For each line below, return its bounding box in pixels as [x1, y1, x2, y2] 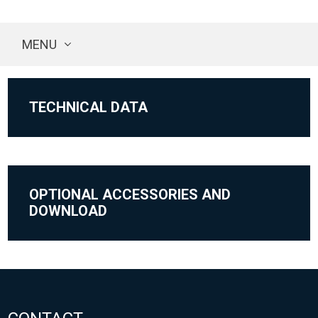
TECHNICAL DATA [29, 99, 148, 116]
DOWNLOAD [29, 202, 108, 220]
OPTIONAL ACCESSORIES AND [29, 186, 231, 204]
